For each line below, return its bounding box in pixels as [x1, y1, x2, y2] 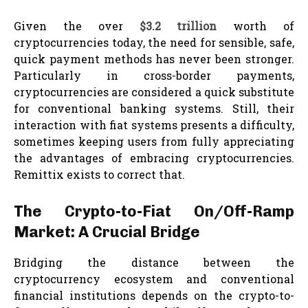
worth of [217, 18, 295, 33]
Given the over [14, 18, 140, 33]
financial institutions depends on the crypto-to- [14, 287, 294, 302]
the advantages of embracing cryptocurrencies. [14, 150, 294, 165]
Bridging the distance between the [14, 254, 294, 269]
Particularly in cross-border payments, [14, 67, 294, 82]
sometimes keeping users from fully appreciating [14, 133, 294, 148]
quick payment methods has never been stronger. [14, 51, 294, 66]
